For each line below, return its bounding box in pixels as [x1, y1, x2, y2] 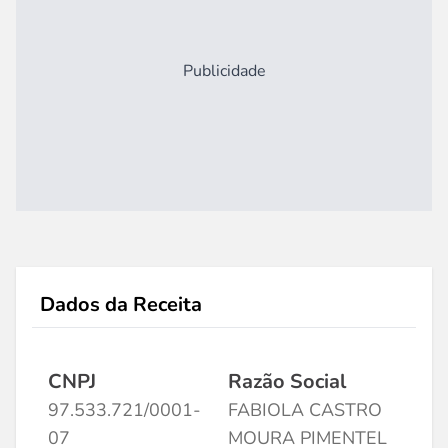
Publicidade [182, 60, 266, 82]
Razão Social [228, 368, 346, 395]
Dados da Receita [40, 291, 202, 318]
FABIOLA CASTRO [228, 398, 382, 422]
